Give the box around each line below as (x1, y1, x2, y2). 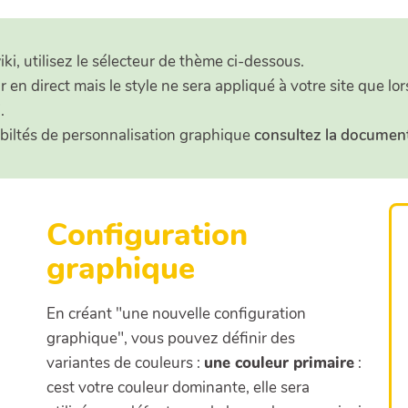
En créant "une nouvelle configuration (46, 303, 306, 325)
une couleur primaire (203, 352, 354, 374)
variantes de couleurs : (46, 352, 204, 374)
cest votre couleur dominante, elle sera (46, 377, 310, 399)
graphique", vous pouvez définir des (46, 328, 295, 350)
